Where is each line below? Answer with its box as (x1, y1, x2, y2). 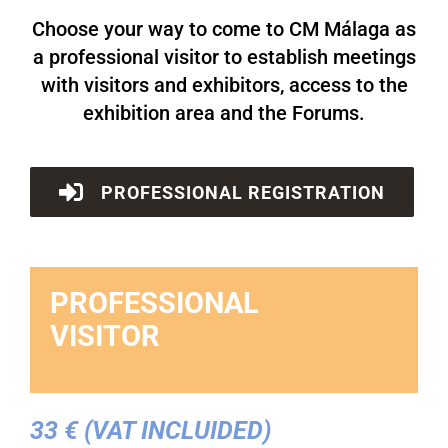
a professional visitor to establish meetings (32, 45, 416, 69)
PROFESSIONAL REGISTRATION (100, 181, 385, 203)
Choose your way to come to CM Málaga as (32, 17, 416, 41)
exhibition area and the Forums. (83, 101, 365, 125)
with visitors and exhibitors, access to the (40, 73, 408, 97)
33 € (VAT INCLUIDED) (29, 416, 272, 445)
